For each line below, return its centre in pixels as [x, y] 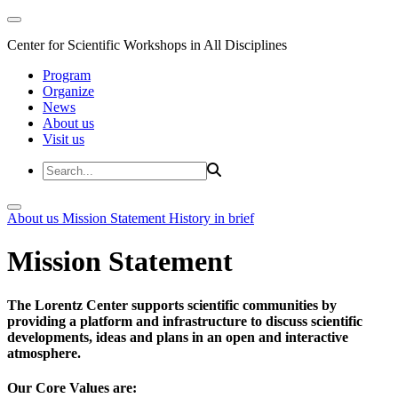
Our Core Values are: [72, 388]
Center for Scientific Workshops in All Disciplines [147, 45]
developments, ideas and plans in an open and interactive [178, 337]
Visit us [64, 139]
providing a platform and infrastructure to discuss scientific [185, 321]
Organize [68, 91]
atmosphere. [48, 353]
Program [67, 75]
